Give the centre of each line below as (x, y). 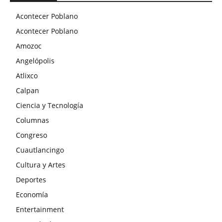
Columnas (32, 120)
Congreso (31, 135)
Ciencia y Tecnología (50, 106)
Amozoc (29, 46)
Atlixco (27, 76)
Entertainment (40, 210)
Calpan (28, 91)
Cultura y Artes (41, 165)
